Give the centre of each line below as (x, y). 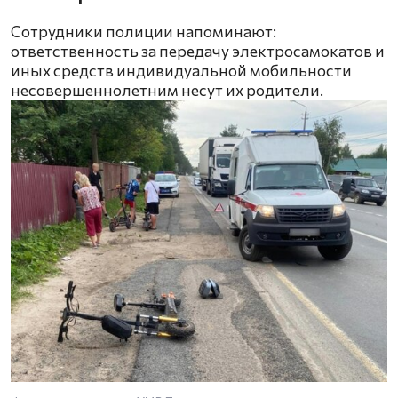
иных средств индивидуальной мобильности (181, 71)
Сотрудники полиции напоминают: (143, 32)
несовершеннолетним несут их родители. (167, 90)
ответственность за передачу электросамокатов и (198, 51)
